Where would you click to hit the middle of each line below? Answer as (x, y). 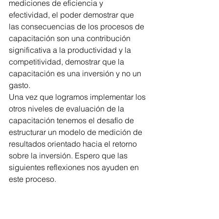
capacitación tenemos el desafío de (72, 120)
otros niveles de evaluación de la (67, 109)
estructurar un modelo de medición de (77, 132)
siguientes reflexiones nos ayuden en (75, 167)
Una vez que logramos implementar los (78, 97)
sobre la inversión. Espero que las (69, 155)
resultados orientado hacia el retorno (74, 144)
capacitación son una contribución (71, 38)
